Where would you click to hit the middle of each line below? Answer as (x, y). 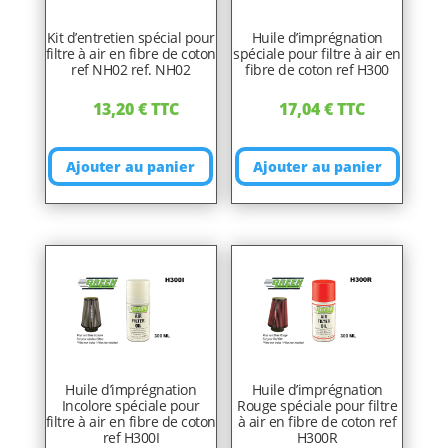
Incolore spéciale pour (130, 405)
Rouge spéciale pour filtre (317, 405)
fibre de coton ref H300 (317, 69)
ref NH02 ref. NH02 (131, 69)
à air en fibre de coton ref (317, 421)
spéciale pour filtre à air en (317, 53)
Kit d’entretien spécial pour (130, 37)
